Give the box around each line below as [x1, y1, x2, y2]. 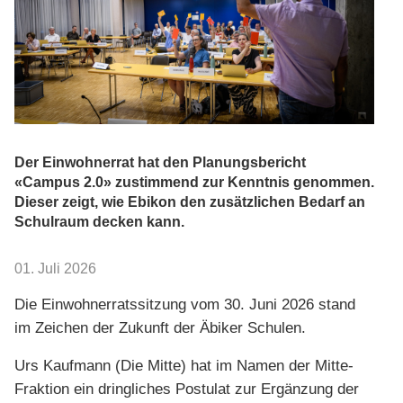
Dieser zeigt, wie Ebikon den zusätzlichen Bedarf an [14, 193, 365, 210]
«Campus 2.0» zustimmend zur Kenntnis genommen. [14, 174, 374, 190]
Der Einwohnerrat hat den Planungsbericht [14, 154, 306, 170]
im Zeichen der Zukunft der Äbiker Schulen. [14, 318, 306, 336]
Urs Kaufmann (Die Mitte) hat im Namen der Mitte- [14, 356, 354, 374]
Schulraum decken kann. [14, 213, 184, 229]
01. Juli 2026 [14, 260, 96, 276]
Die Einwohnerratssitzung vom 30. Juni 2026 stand [14, 295, 355, 313]
